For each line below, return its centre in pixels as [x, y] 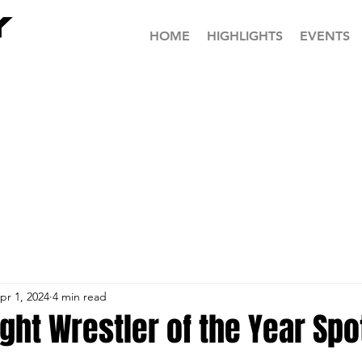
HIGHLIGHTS [244, 36]
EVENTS [324, 36]
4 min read [80, 296]
